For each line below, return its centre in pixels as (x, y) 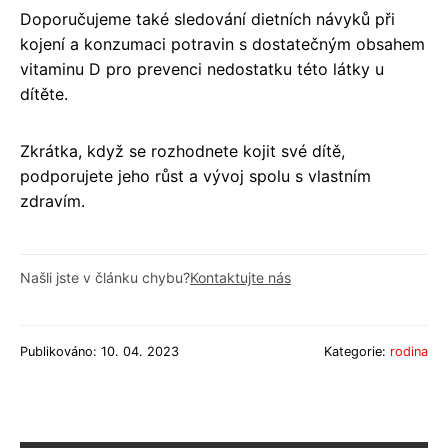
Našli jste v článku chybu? (105, 277)
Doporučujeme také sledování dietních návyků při (207, 18)
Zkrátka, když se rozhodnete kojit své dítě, (182, 150)
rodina (409, 351)
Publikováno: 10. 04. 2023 (99, 351)
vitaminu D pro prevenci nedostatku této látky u (202, 68)
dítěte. (44, 93)
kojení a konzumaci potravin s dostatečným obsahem (222, 43)
